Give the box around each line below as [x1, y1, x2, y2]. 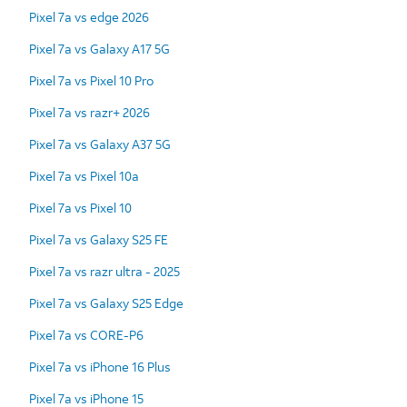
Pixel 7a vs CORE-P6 [29, 325, 144, 343]
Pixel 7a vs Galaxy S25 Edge [29, 293, 184, 312]
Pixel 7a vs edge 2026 [29, 7, 149, 25]
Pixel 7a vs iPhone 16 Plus [29, 357, 171, 375]
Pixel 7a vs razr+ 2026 [29, 103, 150, 121]
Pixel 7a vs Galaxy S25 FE [29, 230, 168, 248]
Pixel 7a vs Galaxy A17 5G [29, 39, 170, 57]
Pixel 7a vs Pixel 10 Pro [29, 71, 154, 89]
